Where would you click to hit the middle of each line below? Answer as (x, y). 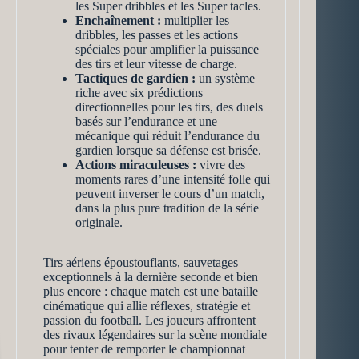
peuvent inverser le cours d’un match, (170, 194)
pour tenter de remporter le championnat (144, 349)
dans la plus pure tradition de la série (167, 208)
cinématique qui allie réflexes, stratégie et (147, 306)
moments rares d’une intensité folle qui (173, 179)
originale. (99, 222)
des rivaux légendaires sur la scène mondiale (155, 335)
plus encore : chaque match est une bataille (151, 291)
